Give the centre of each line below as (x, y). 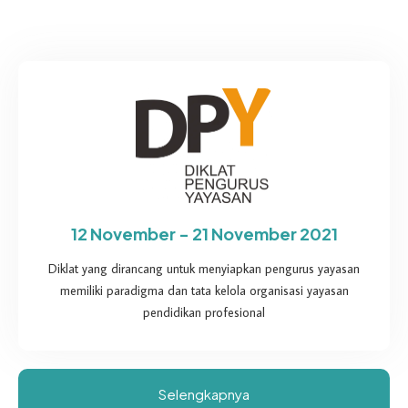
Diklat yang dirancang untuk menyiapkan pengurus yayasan (204, 268)
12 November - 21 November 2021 (204, 233)
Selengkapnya (204, 393)
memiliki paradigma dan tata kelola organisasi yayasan (204, 290)
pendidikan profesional (204, 312)
